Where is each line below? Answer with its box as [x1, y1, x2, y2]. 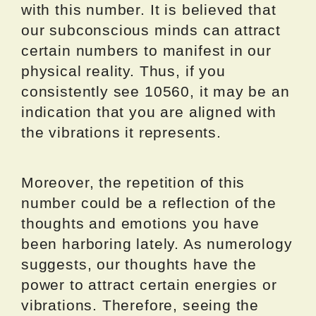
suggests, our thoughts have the [21, 256, 257, 273]
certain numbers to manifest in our [21, 42, 272, 59]
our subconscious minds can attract [21, 22, 281, 39]
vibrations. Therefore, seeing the [21, 297, 260, 314]
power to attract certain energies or [21, 276, 277, 293]
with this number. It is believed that [21, 1, 276, 18]
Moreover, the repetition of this [21, 174, 245, 191]
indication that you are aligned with [21, 104, 276, 121]
